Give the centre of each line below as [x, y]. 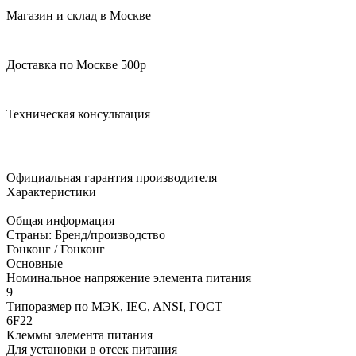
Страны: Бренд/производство [86, 234]
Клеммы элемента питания [79, 335]
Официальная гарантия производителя [112, 177]
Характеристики [51, 192]
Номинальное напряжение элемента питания [129, 277]
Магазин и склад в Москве [79, 15]
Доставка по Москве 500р [76, 64]
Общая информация [60, 220]
